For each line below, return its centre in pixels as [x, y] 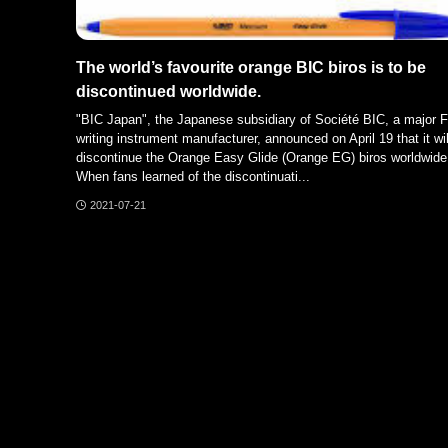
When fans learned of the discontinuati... [193, 177]
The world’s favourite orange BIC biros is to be [251, 67]
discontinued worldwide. [168, 91]
